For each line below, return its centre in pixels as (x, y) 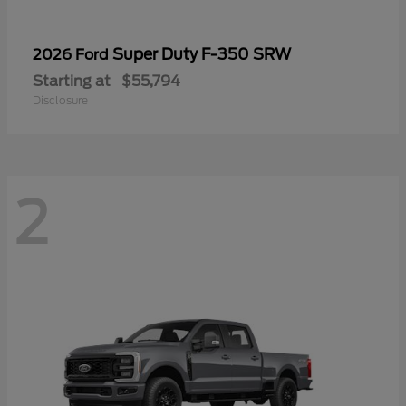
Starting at (72, 81)
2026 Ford (72, 54)
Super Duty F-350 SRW (202, 54)
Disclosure (60, 100)
